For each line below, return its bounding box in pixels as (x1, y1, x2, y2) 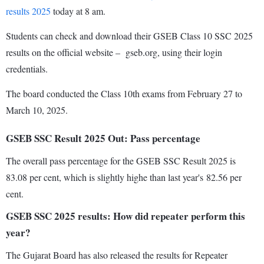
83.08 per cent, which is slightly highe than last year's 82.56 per (6, 171, 242, 184)
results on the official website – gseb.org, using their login (6, 46, 222, 59)
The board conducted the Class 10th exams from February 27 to (6, 87, 242, 100)
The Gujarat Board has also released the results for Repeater (6, 249, 227, 262)
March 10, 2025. (6, 104, 68, 117)
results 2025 (6, 5, 51, 18)
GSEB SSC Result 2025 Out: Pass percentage (6, 131, 200, 146)
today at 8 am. (51, 5, 105, 18)
